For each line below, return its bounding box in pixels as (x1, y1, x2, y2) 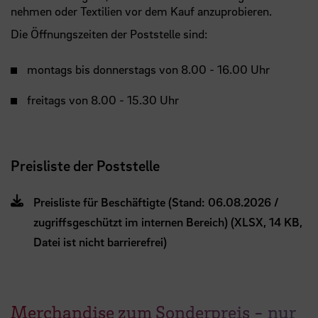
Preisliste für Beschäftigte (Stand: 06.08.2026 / (33, 194, 279, 210)
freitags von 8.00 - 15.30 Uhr (27, 92, 179, 108)
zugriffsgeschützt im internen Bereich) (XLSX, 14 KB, (33, 214, 302, 230)
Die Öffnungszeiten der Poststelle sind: (11, 26, 207, 42)
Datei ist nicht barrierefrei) (33, 234, 167, 250)
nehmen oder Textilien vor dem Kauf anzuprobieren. (11, 4, 275, 19)
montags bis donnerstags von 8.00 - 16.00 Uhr (27, 62, 273, 77)
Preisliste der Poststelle (11, 156, 160, 175)
